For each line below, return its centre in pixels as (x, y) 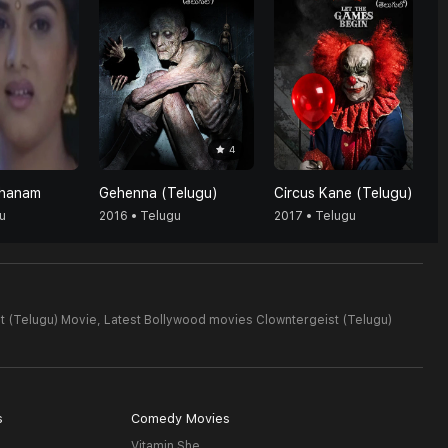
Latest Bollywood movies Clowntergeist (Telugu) (248, 320)
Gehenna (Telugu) (158, 193)
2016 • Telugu (140, 216)
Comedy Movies (180, 418)
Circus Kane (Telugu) (343, 193)
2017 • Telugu (315, 216)
